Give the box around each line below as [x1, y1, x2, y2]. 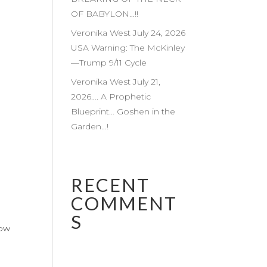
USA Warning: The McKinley [71, 42, 185, 53]
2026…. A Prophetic [71, 91, 151, 102]
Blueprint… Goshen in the [71, 106, 176, 117]
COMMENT [71, 192, 178, 215]
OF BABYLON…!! [71, 8, 139, 19]
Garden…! [71, 121, 111, 132]
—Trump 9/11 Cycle [71, 57, 147, 68]
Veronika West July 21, [71, 76, 161, 87]
